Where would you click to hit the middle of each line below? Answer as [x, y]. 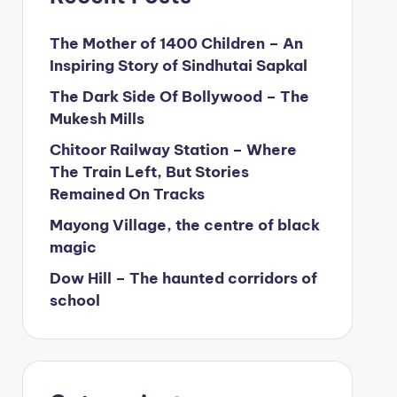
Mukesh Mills [97, 118]
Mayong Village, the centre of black [184, 225]
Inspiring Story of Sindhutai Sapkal [178, 65]
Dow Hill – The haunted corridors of [183, 278]
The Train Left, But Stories [149, 171]
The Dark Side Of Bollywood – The [179, 96]
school [74, 300]
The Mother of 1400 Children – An [176, 43]
